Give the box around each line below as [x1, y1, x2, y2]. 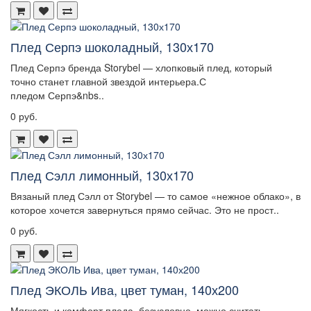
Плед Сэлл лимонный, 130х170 [10, 166, 194, 185]
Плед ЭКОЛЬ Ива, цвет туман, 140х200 [10, 280, 239, 299]
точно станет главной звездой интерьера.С [10, 74, 206, 89]
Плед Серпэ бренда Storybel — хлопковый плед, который [10, 60, 272, 75]
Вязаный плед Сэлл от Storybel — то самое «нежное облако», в [10, 189, 301, 203]
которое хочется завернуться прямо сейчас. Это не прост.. [10, 203, 279, 217]
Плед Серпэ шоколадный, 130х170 [10, 37, 214, 56]
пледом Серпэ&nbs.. [10, 88, 104, 103]
